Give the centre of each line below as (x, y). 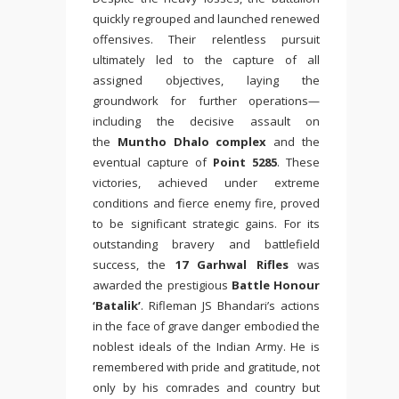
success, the (134, 265)
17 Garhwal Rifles (232, 265)
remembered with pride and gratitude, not (206, 367)
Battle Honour (275, 285)
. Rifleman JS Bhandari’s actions (230, 305)
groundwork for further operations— (206, 101)
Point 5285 (245, 162)
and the (293, 142)
